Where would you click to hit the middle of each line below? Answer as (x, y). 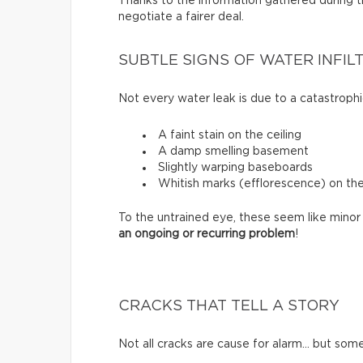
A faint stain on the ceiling (230, 135)
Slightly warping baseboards (235, 167)
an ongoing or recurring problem (207, 234)
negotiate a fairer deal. (181, 17)
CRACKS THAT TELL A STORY (229, 306)
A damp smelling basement (233, 151)
